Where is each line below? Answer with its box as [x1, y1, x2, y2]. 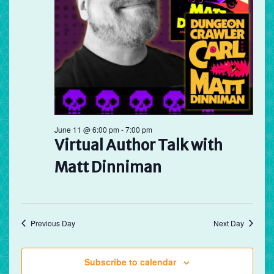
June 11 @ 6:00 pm [54, 124, 119, 135]
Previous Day [30, 218, 75, 229]
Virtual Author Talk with [54, 136, 223, 155]
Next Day [213, 218, 244, 229]
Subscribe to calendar [84, 256, 176, 268]
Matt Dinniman [54, 158, 161, 177]
